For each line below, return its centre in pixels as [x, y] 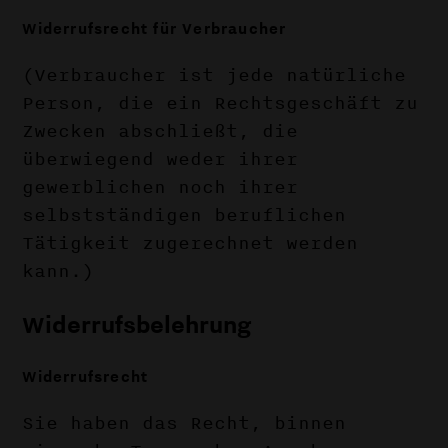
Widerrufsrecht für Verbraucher [154, 28]
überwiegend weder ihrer [160, 159]
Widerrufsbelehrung [136, 324]
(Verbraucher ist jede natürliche [214, 75]
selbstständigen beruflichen [184, 215]
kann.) [58, 271]
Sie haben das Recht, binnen [184, 423]
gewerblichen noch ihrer [160, 187]
